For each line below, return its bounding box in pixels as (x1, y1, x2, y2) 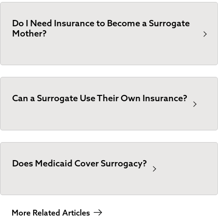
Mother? (12, 27, 47, 39)
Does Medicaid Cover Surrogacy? (12, 157, 147, 169)
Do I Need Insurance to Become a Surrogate (12, 17, 190, 29)
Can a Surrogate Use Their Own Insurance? (12, 92, 187, 104)
